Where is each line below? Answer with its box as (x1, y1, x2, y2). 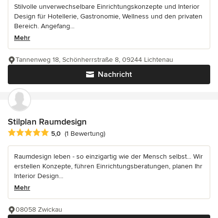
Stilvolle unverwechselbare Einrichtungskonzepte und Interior (14, 2, 200, 11)
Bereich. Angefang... (14, 21, 74, 30)
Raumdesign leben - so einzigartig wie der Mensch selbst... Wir (14, 152, 203, 161)
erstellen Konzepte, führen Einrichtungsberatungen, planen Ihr (14, 162, 202, 170)
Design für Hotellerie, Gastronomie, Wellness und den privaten (14, 12, 202, 20)
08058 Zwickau (16, 205, 62, 214)
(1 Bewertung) (65, 129, 105, 138)
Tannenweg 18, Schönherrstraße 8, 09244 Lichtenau (16, 55, 173, 64)
